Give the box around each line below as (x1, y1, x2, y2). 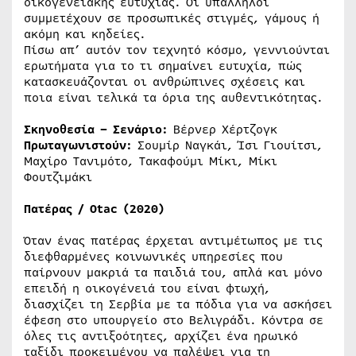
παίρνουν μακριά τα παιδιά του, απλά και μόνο (24, 263, 323, 281)
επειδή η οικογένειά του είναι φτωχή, (24, 279, 270, 297)
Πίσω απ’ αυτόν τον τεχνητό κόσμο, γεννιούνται (24, 41, 330, 59)
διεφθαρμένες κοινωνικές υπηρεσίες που (24, 247, 283, 265)
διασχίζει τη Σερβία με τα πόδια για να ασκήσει (24, 295, 332, 313)
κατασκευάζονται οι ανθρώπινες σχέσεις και (24, 72, 305, 91)
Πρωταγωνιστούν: (24, 136, 132, 154)
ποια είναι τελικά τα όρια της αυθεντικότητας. (24, 88, 323, 106)
